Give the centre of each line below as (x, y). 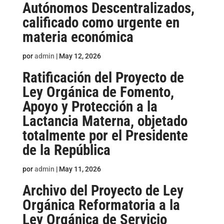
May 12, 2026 (80, 56)
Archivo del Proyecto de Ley (103, 190)
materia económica (78, 37)
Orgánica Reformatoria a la (101, 205)
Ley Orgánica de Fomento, (98, 92)
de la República (66, 150)
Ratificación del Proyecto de (103, 77)
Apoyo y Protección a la (90, 106)
